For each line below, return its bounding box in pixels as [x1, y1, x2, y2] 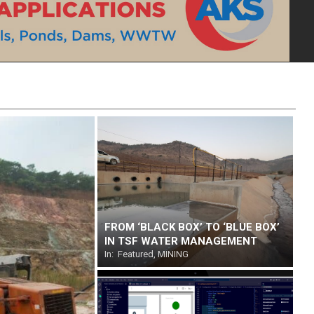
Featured [117, 248, 153, 259]
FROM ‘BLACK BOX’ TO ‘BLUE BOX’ [104, 220, 280, 233]
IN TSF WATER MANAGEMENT [104, 234, 257, 247]
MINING [157, 248, 189, 259]
